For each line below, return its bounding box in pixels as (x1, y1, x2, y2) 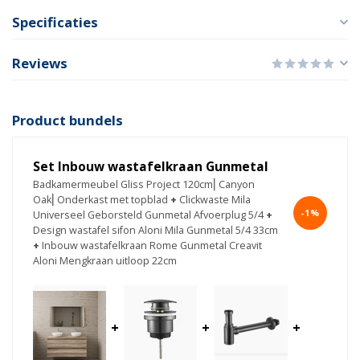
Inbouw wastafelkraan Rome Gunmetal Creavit (42, 239, 262, 253)
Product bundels (12, 111, 123, 130)
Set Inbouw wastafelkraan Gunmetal (33, 158, 268, 176)
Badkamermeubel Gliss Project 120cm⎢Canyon (33, 178, 255, 192)
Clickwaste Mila (179, 193, 251, 207)
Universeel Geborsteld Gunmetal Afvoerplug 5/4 (33, 208, 264, 223)
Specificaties (12, 13, 98, 32)
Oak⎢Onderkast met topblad (33, 193, 168, 207)
